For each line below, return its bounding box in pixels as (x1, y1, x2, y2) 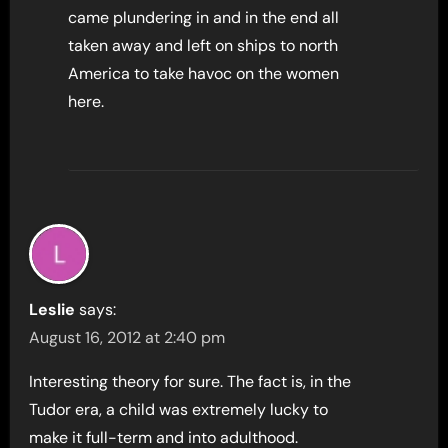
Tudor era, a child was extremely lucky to (29, 398, 329, 420)
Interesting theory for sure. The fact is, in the (29, 370, 352, 392)
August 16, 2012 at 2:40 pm (29, 326, 226, 348)
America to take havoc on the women (68, 62, 340, 84)
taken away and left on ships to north (68, 34, 339, 56)
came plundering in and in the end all (68, 6, 340, 28)
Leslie (29, 298, 76, 320)
